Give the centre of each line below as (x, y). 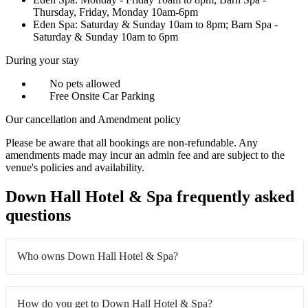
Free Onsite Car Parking (101, 96)
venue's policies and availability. (75, 168)
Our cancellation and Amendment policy (93, 120)
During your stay (42, 60)
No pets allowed (84, 84)
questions (38, 216)
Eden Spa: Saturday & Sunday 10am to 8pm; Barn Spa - (155, 25)
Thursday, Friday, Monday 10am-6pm (115, 12)
